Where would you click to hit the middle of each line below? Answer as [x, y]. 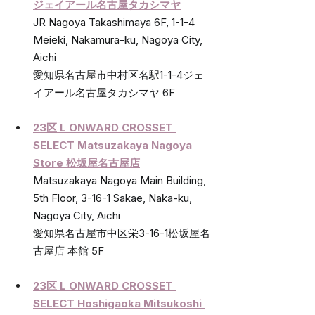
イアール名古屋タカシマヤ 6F [104, 92]
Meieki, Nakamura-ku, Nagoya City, [119, 39]
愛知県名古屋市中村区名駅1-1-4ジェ [118, 75]
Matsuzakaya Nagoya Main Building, [121, 180]
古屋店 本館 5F [69, 250]
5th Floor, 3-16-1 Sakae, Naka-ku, [114, 198]
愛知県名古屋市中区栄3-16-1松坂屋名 [122, 233]
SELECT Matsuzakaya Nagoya [114, 145]
